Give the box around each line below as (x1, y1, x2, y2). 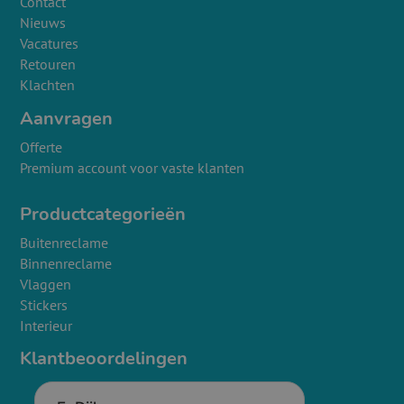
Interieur (20, 317, 73, 335)
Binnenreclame (20, 254, 113, 273)
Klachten (20, 76, 76, 95)
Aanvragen (20, 106, 114, 132)
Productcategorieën (20, 202, 187, 227)
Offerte (20, 138, 63, 157)
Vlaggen (20, 275, 72, 294)
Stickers (20, 296, 69, 315)
